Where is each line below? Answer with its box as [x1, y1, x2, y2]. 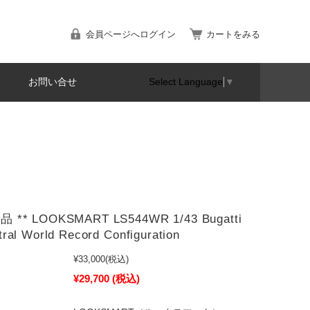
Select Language [148, 77, 223, 87]
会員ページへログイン [86, 29, 176, 39]
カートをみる [206, 29, 260, 39]
